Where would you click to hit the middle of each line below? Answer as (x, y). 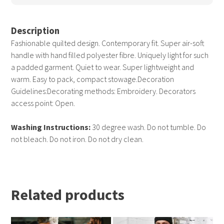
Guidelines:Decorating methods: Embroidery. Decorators (103, 91)
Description (35, 31)
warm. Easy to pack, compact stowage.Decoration (93, 79)
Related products (68, 195)
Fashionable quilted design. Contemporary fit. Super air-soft (108, 43)
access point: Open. (43, 103)
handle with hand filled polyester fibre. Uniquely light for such (110, 55)
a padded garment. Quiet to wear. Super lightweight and (103, 67)
